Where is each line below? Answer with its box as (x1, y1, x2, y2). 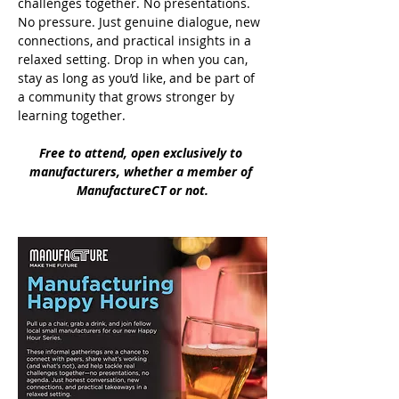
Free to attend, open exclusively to (39, 144, 246, 161)
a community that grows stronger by (18, 88, 238, 105)
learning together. (18, 107, 126, 124)
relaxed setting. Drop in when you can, (18, 51, 251, 68)
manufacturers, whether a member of (29, 163, 256, 180)
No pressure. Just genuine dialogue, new (18, 13, 264, 30)
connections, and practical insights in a (18, 32, 255, 49)
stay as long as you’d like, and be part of (18, 69, 258, 86)
